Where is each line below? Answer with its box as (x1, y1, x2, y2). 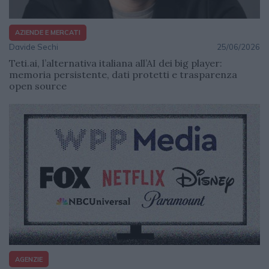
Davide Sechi (9, 41, 58, 52)
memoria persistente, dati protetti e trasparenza (9, 68, 237, 80)
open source (9, 79, 67, 92)
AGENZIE (15, 255, 43, 264)
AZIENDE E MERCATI (15, 28, 80, 37)
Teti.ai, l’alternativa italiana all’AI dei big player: (9, 56, 222, 69)
